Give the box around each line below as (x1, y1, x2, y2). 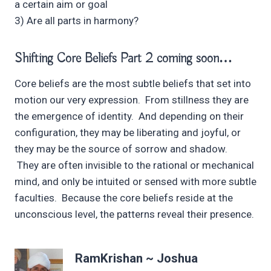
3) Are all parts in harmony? (15, 15, 139, 27)
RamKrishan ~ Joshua (75, 250, 198, 266)
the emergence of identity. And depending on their (15, 110, 244, 123)
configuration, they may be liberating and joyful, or (15, 126, 241, 139)
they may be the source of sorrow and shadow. (15, 143, 227, 155)
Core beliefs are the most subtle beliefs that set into (15, 77, 251, 90)
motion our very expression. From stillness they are (15, 94, 249, 106)
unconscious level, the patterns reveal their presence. (15, 208, 254, 221)
